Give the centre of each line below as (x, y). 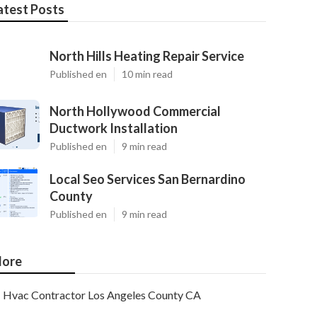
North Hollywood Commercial (135, 111)
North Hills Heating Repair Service (147, 56)
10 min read (147, 74)
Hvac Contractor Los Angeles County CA (102, 295)
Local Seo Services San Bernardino (148, 179)
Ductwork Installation (114, 128)
